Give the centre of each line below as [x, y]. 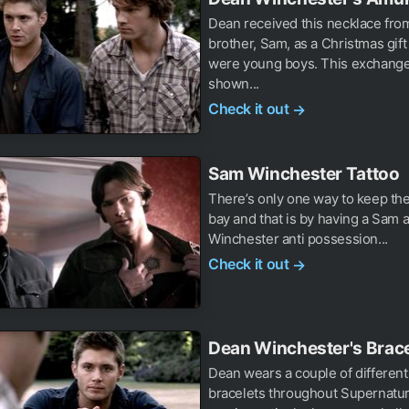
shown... [234, 84]
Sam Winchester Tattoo [304, 173]
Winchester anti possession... [298, 238]
